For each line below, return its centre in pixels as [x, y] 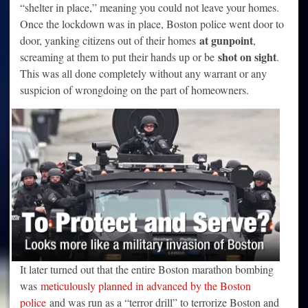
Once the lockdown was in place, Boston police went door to [152, 24]
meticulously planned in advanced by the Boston [146, 285]
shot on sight [247, 57]
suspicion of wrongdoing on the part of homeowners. [134, 90]
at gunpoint [226, 41]
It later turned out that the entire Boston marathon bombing [147, 269]
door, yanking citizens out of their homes [110, 41]
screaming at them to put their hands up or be [119, 57]
